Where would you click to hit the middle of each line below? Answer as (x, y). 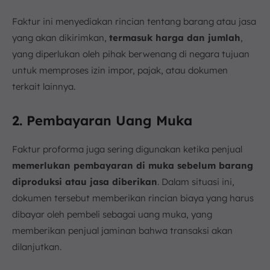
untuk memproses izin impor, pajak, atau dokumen (120, 71)
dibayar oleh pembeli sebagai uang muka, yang (112, 215)
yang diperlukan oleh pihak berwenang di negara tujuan (131, 54)
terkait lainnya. (44, 87)
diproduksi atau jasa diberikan (85, 182)
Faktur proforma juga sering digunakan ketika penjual (127, 149)
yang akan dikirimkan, (61, 38)
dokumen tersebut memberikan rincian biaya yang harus (133, 198)
